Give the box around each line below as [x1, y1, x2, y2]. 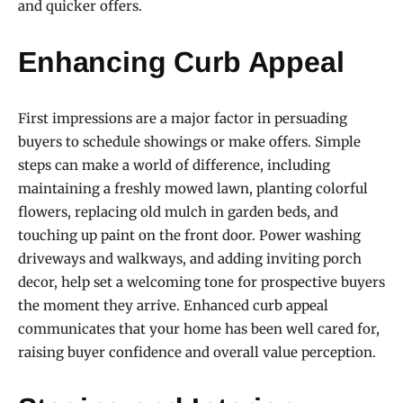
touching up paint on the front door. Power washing [18, 226, 361, 244]
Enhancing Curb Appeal [18, 45, 345, 78]
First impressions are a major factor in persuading [18, 109, 347, 127]
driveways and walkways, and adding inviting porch [18, 249, 362, 267]
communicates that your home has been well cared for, [18, 319, 380, 337]
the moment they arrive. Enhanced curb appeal [18, 296, 328, 314]
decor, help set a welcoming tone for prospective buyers [18, 273, 385, 291]
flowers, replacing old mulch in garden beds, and [18, 202, 338, 220]
